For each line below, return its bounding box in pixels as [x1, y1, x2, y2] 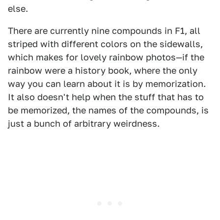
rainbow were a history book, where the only [8, 65, 197, 76]
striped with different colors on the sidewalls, [8, 39, 203, 49]
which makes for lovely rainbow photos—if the [8, 52, 204, 62]
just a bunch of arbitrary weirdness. [8, 118, 160, 129]
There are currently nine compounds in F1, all [8, 26, 200, 36]
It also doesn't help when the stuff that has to [8, 92, 204, 102]
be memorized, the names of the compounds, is [8, 105, 209, 115]
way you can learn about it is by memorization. [8, 79, 206, 89]
